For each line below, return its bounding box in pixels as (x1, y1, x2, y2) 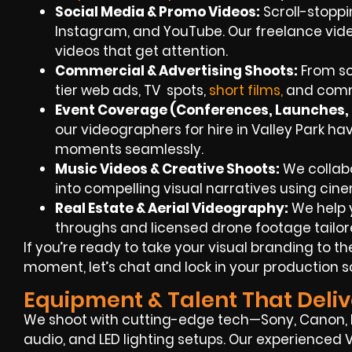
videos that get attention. (55, 42, 228, 61)
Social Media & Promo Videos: (55, 2, 260, 22)
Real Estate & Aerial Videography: (55, 199, 288, 218)
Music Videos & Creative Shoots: (55, 159, 280, 179)
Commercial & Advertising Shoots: (55, 61, 298, 81)
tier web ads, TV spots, (55, 81, 209, 101)
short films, (209, 81, 283, 101)
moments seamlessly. (55, 140, 203, 159)
